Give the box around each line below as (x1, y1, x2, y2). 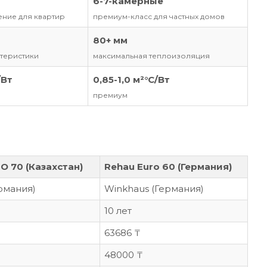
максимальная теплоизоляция (93, 51, 210, 61)
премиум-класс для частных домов (93, 12, 225, 21)
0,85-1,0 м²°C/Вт (93, 74, 170, 86)
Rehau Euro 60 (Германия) (104, 161, 232, 173)
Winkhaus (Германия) (104, 183, 204, 195)
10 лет (104, 205, 132, 217)
